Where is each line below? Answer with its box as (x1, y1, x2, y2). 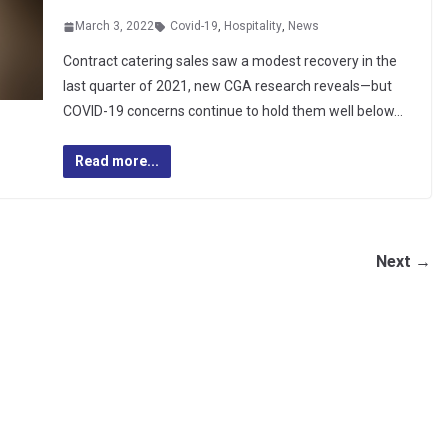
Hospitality (223, 19, 282, 33)
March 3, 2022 (74, 19, 154, 33)
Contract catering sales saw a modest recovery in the (62, 53, 397, 69)
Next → (376, 252, 431, 271)
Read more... (74, 153, 159, 169)
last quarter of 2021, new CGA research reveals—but (62, 78, 392, 94)
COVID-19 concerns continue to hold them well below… (62, 103, 403, 119)
